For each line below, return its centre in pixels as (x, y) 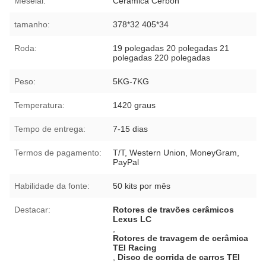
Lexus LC (132, 219)
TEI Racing (135, 247)
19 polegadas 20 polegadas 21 (171, 48)
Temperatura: (39, 105)
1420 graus (134, 105)
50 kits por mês (142, 186)
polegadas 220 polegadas (162, 57)
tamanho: (32, 24)
